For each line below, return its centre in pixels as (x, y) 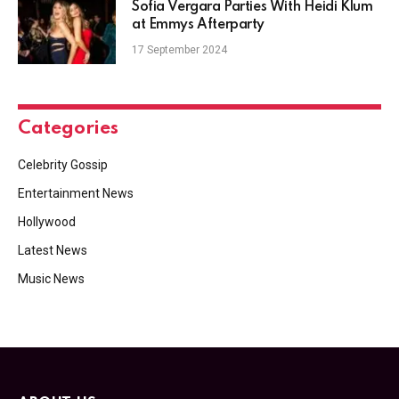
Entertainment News (76, 193)
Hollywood (47, 221)
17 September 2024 (179, 49)
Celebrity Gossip (63, 164)
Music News (51, 278)
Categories (68, 128)
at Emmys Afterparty (199, 24)
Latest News (53, 250)
